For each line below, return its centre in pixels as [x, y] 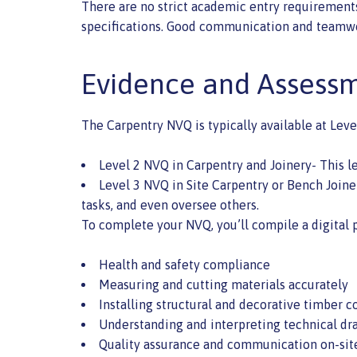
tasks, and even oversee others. [170, 205]
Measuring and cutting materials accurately [224, 284]
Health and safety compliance [184, 265]
